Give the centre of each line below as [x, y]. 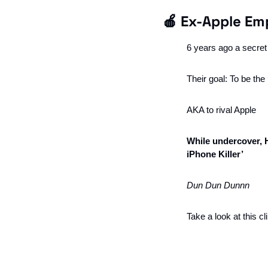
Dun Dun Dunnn [218, 185]
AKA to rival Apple [221, 109]
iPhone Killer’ [215, 154]
